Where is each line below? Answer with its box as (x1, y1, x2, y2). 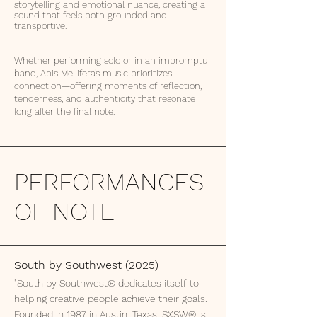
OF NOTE (14, 197, 115, 226)
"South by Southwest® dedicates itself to (14, 277, 199, 289)
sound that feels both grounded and (14, 10, 167, 21)
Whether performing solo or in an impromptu (14, 55, 207, 66)
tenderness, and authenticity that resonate (14, 93, 195, 104)
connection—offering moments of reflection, (14, 81, 202, 91)
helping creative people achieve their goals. (14, 293, 207, 304)
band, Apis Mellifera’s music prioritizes (14, 68, 172, 79)
